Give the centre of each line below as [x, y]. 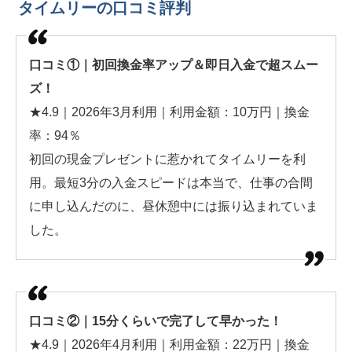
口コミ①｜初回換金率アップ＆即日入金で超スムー [174, 65]
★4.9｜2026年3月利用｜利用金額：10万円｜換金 [169, 112]
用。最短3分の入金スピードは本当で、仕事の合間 [171, 183]
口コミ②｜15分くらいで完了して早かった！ [156, 321]
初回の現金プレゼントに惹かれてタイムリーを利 [167, 159]
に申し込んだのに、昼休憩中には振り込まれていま [174, 207]
